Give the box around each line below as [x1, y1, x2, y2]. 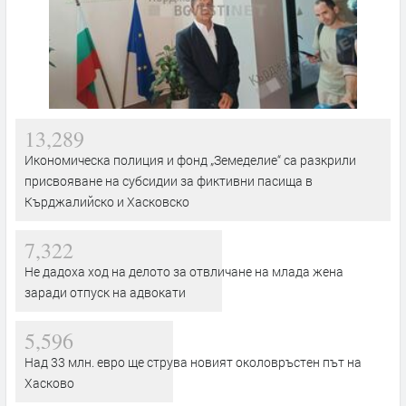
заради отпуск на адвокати [24, 283, 186, 301]
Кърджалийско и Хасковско [24, 192, 189, 210]
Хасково [24, 373, 74, 391]
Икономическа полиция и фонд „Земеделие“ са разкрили [24, 150, 356, 169]
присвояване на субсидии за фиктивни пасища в [24, 171, 313, 189]
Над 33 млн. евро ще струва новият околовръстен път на [24, 353, 362, 371]
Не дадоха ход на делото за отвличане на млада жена [24, 262, 343, 280]
